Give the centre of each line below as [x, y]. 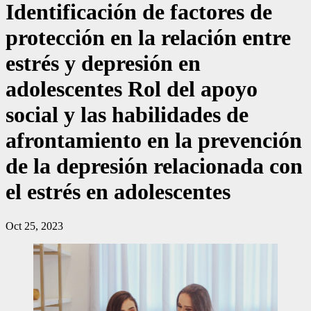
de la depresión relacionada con [154, 166]
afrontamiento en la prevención [154, 141]
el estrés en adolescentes [118, 192]
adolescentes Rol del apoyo [132, 89]
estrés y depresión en [103, 64]
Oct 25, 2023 [34, 226]
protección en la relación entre [148, 38]
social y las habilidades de [127, 115]
